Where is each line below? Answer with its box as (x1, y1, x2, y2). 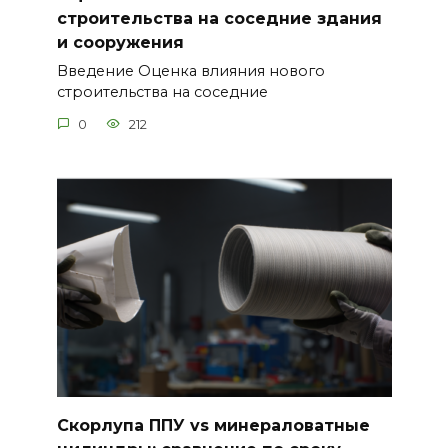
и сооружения (56, 32, 184, 52)
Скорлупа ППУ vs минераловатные (56, 415, 370, 435)
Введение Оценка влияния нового (56, 62, 325, 81)
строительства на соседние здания (56, 8, 382, 28)
